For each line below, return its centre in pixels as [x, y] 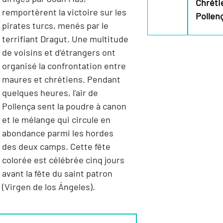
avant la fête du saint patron [57, 173]
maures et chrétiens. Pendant [61, 79]
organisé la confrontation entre [64, 66]
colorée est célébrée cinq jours [63, 160]
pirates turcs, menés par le [55, 26]
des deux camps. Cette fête [56, 147]
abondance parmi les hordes [57, 133]
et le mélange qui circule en [56, 120]
